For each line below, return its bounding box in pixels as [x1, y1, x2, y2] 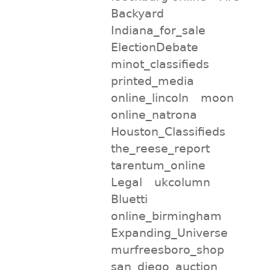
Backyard [110, 6, 164, 20]
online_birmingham [110, 209, 222, 222]
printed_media [110, 74, 194, 87]
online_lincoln [110, 90, 189, 104]
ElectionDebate [110, 40, 198, 54]
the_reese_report [110, 141, 210, 155]
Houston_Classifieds [110, 124, 225, 138]
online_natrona [110, 107, 197, 121]
